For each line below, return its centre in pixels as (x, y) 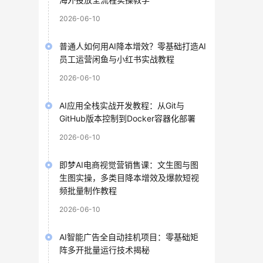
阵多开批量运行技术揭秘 (104, 249)
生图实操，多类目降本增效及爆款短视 (129, 177)
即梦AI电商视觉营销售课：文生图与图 (129, 164)
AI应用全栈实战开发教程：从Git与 (122, 105)
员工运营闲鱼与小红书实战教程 (117, 59)
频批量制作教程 (88, 190)
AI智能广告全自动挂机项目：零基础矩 (129, 237)
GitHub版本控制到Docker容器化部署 (127, 118)
